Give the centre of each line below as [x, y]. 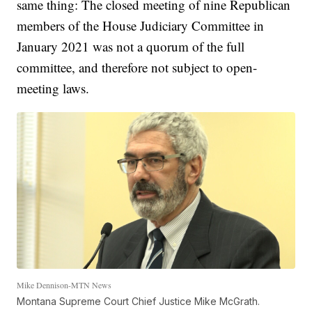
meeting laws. [53, 88]
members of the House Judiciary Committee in [141, 26]
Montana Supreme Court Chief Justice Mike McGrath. [139, 301]
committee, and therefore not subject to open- [137, 68]
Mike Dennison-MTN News [64, 284]
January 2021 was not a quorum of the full [131, 47]
